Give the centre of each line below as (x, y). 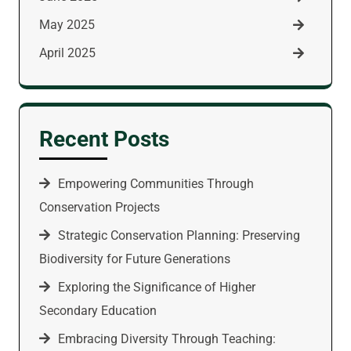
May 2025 (67, 24)
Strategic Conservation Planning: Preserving (179, 235)
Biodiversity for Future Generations (135, 259)
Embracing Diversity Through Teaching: (167, 338)
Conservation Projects (100, 207)
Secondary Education (98, 310)
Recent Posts (104, 139)
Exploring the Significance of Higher (157, 287)
